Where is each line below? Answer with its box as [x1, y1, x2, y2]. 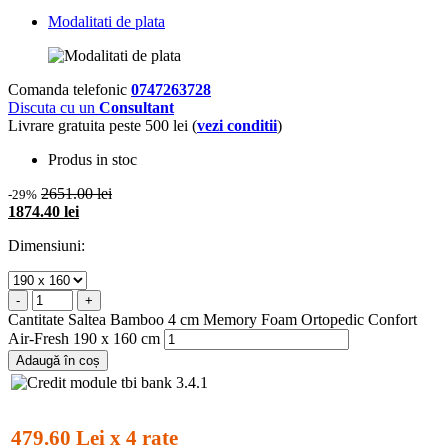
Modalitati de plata [48, 12, 165, 30]
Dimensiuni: [8, 236, 85, 254]
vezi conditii [197, 116, 277, 134]
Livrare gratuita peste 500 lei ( [8, 116, 197, 134]
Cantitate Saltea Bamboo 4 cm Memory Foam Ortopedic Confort [8, 310, 417, 328]
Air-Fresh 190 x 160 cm [8, 329, 160, 347]
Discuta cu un [8, 98, 99, 116]
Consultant [99, 98, 174, 116]
